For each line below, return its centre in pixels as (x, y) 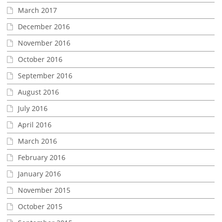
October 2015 (40, 206)
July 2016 (33, 108)
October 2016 (40, 59)
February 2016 (42, 157)
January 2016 (39, 173)
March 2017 (37, 10)
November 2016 (44, 43)
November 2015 (44, 190)
